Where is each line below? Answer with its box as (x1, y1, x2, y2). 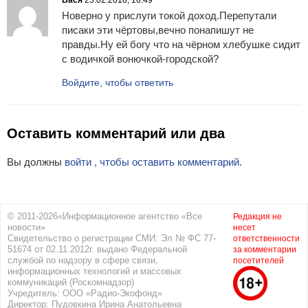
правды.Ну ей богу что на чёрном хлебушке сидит (62, 38, 300, 51)
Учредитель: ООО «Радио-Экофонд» (8, 288, 162, 299)
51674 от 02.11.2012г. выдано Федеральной (8, 244, 187, 255)
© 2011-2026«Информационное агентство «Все (8, 211, 202, 222)
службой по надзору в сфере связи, (8, 255, 158, 266)
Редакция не (233, 212, 282, 222)
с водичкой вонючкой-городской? (62, 53, 219, 65)
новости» (8, 222, 45, 233)
